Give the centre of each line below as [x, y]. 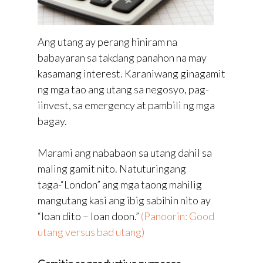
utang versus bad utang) [91, 232]
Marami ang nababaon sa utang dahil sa [125, 152]
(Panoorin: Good [178, 216]
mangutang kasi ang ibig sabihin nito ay [124, 200]
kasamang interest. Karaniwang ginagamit [131, 73]
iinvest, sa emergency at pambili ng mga [126, 105]
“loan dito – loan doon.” [89, 216]
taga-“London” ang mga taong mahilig [120, 184]
